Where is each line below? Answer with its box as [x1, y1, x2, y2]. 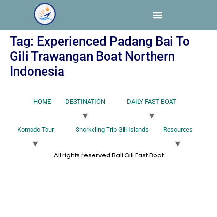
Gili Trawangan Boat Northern [10, 48, 175, 63]
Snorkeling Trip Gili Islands [75, 125, 149, 133]
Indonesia [10, 63, 64, 78]
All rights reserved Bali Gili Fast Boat [53, 150, 164, 160]
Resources [163, 125, 193, 133]
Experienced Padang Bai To [37, 33, 190, 48]
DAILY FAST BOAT [127, 97, 176, 105]
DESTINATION [65, 97, 105, 105]
